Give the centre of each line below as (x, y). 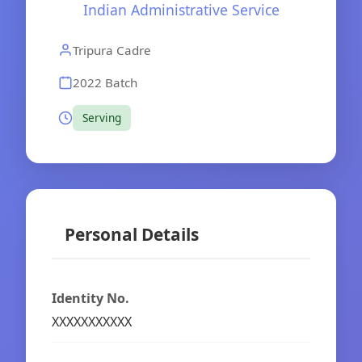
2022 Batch (105, 82)
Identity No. (90, 298)
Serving (102, 118)
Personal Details (132, 234)
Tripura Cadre (112, 50)
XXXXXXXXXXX (92, 321)
